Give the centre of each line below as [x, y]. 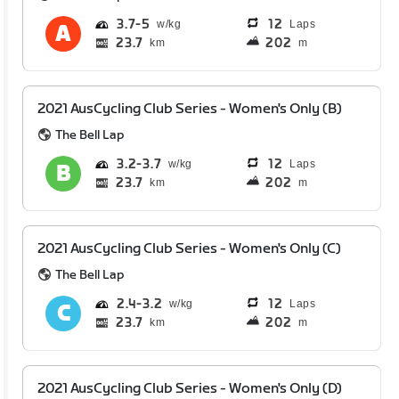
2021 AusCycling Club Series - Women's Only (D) [190, 388]
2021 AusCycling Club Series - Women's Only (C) [190, 248]
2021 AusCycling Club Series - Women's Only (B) [190, 109]
